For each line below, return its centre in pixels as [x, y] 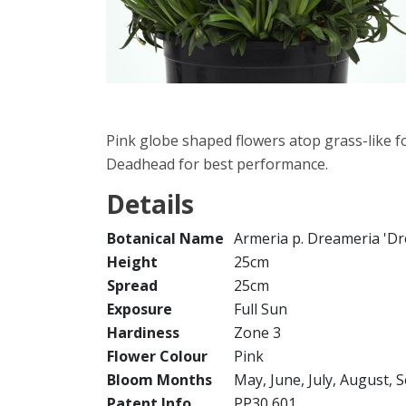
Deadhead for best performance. [217, 164]
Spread [132, 285]
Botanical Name [165, 238]
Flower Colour [157, 356]
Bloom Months [159, 380]
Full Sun [261, 309]
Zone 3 [257, 333]
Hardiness [143, 333]
